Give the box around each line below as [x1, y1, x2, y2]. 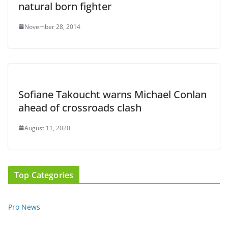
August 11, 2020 [24, 123, 70, 132]
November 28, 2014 [24, 22, 80, 31]
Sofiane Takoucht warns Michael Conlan [18, 87, 207, 101]
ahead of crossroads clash [18, 100, 141, 115]
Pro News [8, 202, 40, 212]
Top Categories [14, 169, 74, 181]
